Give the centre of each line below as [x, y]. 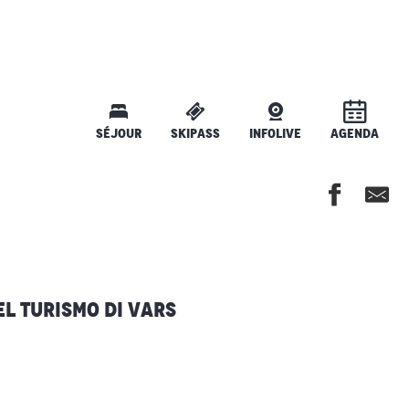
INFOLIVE [275, 133]
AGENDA [355, 133]
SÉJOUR [119, 133]
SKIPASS [195, 133]
